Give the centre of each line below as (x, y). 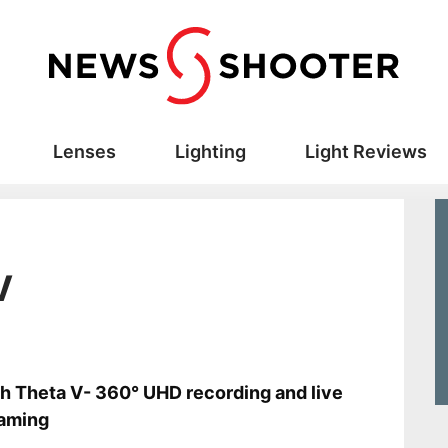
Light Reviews (365, 152)
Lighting (210, 152)
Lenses (84, 152)
